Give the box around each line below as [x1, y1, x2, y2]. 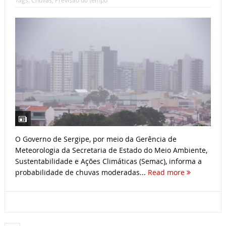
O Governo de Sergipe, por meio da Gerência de [15, 134, 177, 144]
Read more [147, 167, 187, 177]
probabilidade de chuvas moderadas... [15, 167, 148, 177]
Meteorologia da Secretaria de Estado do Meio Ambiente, [15, 145, 207, 155]
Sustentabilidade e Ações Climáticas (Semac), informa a [15, 156, 202, 166]
